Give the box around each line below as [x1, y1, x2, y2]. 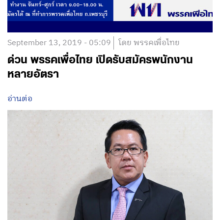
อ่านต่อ [7, 92, 32, 106]
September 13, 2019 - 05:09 [7, 36, 111, 50]
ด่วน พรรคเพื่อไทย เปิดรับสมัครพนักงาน [7, 55, 193, 65]
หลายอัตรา [7, 69, 59, 80]
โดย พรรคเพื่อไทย [118, 36, 180, 50]
